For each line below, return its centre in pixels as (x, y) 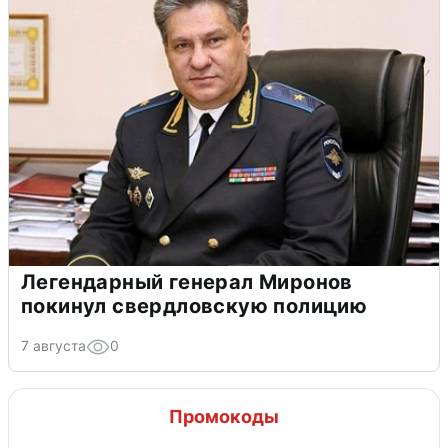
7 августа (53, 346)
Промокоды (224, 417)
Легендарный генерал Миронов (187, 282)
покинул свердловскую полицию (194, 306)
